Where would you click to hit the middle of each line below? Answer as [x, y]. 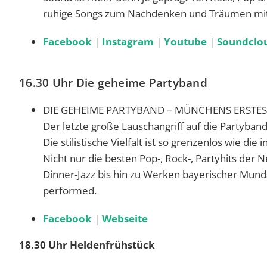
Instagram [128, 41]
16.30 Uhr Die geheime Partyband [113, 83]
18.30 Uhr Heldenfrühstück [87, 244]
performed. [70, 190]
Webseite [125, 218]
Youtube [185, 41]
